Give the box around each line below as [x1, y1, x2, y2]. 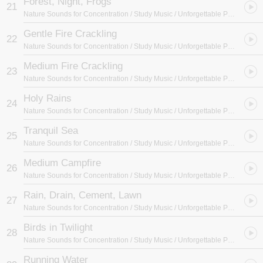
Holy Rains [23, 93, 72, 104]
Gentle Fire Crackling [23, 28, 117, 39]
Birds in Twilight [23, 222, 93, 233]
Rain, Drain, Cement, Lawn [23, 190, 141, 201]
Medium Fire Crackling [23, 60, 123, 72]
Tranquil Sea [23, 125, 78, 136]
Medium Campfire [23, 157, 101, 168]
